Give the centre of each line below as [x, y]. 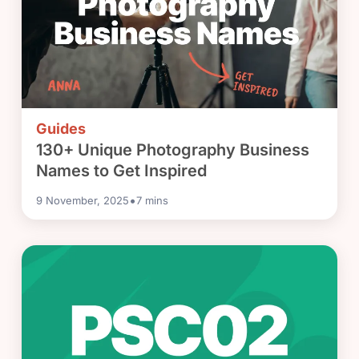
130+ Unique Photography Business [173, 149]
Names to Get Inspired [122, 170]
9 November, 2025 [83, 200]
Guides [61, 128]
